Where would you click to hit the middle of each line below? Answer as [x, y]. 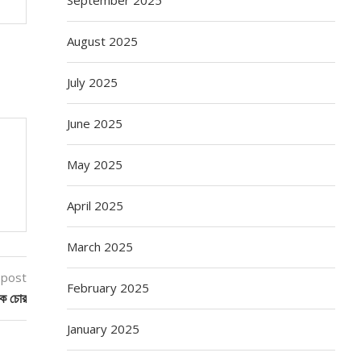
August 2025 [103, 41]
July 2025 [93, 82]
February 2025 [108, 287]
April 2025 [95, 205]
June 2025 [95, 123]
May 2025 [95, 164]
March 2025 [100, 246]
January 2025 [104, 328]
